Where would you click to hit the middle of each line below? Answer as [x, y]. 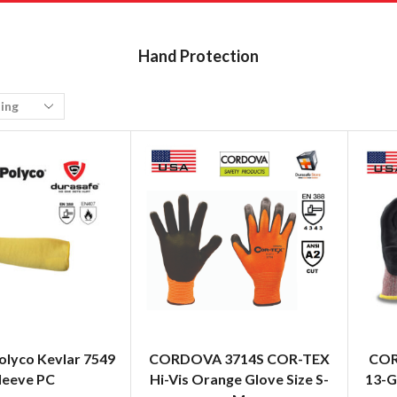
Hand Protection [198, 56]
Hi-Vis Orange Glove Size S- [239, 378]
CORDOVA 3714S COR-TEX [239, 358]
